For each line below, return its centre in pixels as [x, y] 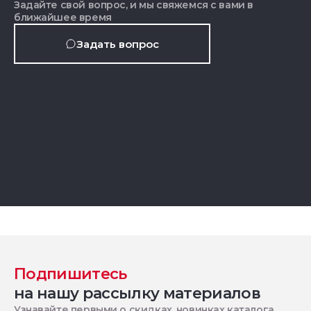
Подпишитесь [70, 274]
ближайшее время [63, 17]
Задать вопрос [118, 44]
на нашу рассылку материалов [137, 293]
